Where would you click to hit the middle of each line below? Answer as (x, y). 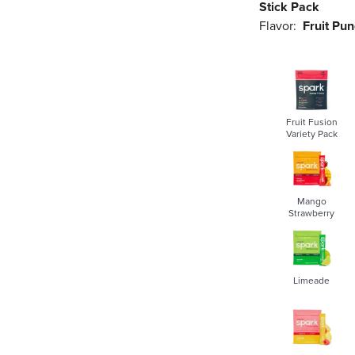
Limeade (312, 280)
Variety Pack (311, 134)
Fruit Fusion (311, 122)
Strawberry (312, 213)
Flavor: (278, 27)
